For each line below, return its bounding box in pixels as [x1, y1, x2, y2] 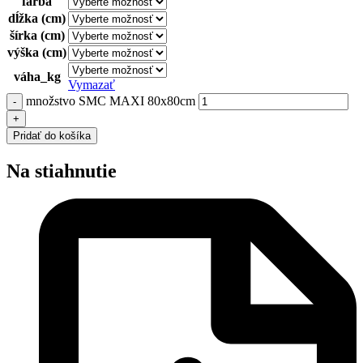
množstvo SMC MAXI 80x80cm [26, 93, 195, 108]
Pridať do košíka [13, 129, 91, 142]
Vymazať [68, 77, 115, 92]
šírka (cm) [9, 28, 65, 42]
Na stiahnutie [6, 160, 117, 181]
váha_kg [13, 69, 61, 83]
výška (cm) [7, 45, 66, 59]
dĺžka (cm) [8, 11, 66, 25]
